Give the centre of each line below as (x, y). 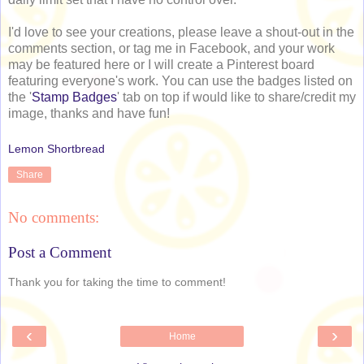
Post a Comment (60, 253)
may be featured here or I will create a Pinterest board (161, 65)
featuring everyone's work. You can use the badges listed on (180, 81)
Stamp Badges (74, 97)
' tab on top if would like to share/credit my (236, 97)
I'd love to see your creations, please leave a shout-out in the (181, 32)
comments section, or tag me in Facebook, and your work (171, 49)
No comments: (54, 217)
